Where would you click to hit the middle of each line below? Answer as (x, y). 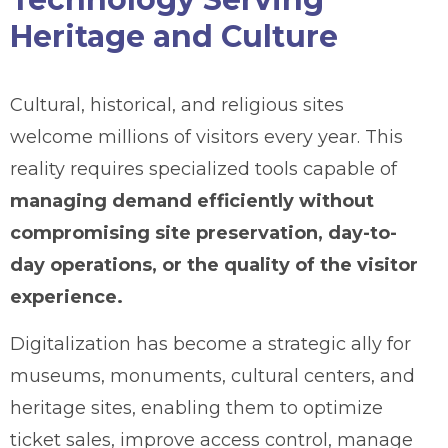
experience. (66, 296)
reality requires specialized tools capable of (203, 168)
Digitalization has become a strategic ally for (210, 343)
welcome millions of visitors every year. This (206, 136)
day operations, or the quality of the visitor (214, 264)
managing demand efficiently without (192, 200)
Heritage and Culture (174, 36)
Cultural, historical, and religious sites (177, 104)
